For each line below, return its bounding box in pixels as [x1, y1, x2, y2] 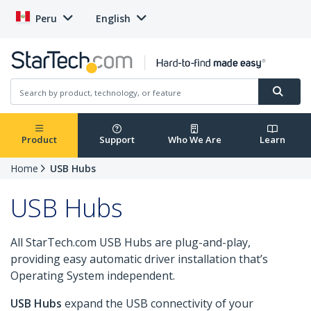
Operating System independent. [10, 268, 175, 284]
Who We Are [167, 133, 221, 146]
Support [99, 133, 135, 146]
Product [21, 133, 57, 146]
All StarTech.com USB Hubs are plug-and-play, [10, 235, 251, 251]
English [96, 12, 131, 25]
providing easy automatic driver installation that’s [10, 251, 268, 267]
